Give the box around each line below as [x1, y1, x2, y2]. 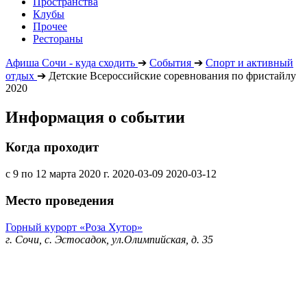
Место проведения [5, 193, 114, 208]
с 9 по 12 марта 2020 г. [5, 168, 110, 180]
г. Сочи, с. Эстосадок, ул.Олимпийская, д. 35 [5, 233, 213, 245]
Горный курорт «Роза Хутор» [5, 221, 143, 233]
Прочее [33, 20, 67, 32]
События [149, 56, 191, 69]
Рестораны [33, 32, 83, 45]
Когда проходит [5, 140, 99, 155]
